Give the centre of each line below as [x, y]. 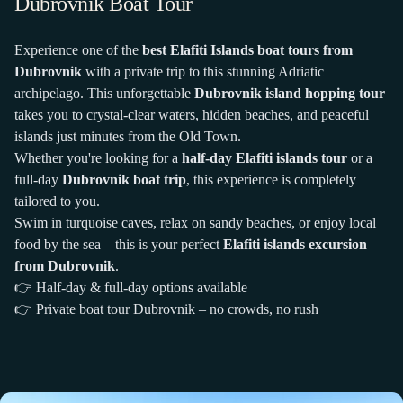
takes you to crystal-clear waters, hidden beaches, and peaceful [192, 114]
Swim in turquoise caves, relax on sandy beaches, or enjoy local [195, 222]
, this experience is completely [271, 179]
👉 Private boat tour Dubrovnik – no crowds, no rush [166, 309]
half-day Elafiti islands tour [264, 157]
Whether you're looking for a [98, 157]
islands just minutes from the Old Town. [128, 136]
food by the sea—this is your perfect [119, 244]
